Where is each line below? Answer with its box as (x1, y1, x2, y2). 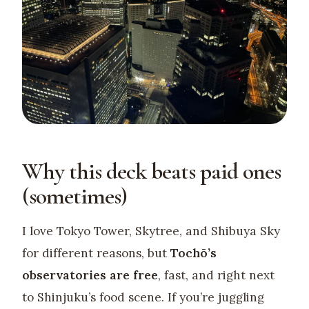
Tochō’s (170, 246, 217, 261)
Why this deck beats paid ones (22, 157, 281, 186)
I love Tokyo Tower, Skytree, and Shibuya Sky (22, 223, 280, 239)
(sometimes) (22, 182, 127, 211)
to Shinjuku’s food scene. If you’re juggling (22, 290, 264, 306)
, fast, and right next (158, 268, 275, 283)
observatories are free (22, 268, 158, 283)
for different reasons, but (22, 246, 170, 261)
